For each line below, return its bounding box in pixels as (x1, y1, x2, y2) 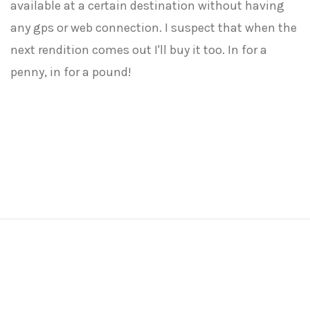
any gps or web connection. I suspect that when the (10, 20, 297, 35)
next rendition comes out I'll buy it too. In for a (10, 42, 267, 57)
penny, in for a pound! (10, 64, 131, 80)
